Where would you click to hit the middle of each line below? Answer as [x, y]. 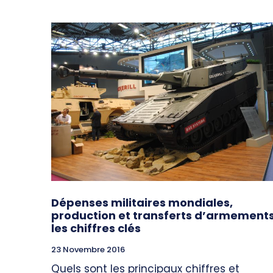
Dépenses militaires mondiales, [142, 203]
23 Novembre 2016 [88, 250]
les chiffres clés [96, 229]
